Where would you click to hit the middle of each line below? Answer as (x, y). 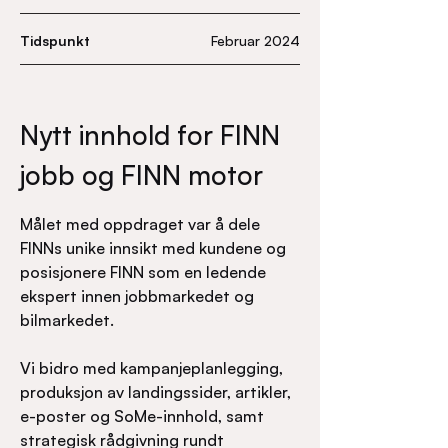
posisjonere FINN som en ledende (143, 272)
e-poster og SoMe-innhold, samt (142, 416)
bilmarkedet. (67, 320)
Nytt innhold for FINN (150, 134)
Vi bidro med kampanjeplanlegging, (151, 368)
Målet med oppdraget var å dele (140, 224)
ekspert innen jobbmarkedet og (137, 296)
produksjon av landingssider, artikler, (155, 392)
